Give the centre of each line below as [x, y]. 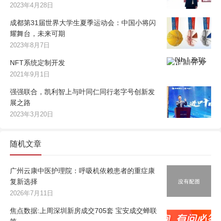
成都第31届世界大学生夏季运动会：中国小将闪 [83, 23]
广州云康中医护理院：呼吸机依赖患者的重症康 [82, 171]
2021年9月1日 [30, 74]
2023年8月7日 [30, 45]
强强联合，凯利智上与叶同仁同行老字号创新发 [82, 92]
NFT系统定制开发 [37, 63]
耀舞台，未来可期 [37, 34]
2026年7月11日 [32, 193]
